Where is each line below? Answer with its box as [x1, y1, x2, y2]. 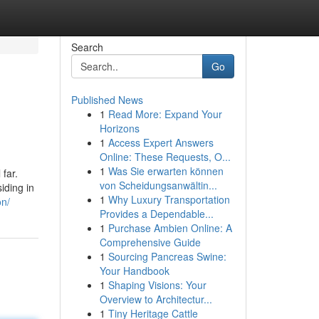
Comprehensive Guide [99, 235, 201, 249]
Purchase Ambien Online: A [108, 221, 232, 235]
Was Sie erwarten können [108, 164, 224, 178]
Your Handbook [99, 263, 169, 278]
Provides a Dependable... [99, 206, 214, 221]
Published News [70, 93, 143, 107]
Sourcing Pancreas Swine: [108, 249, 226, 263]
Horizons [99, 121, 140, 135]
